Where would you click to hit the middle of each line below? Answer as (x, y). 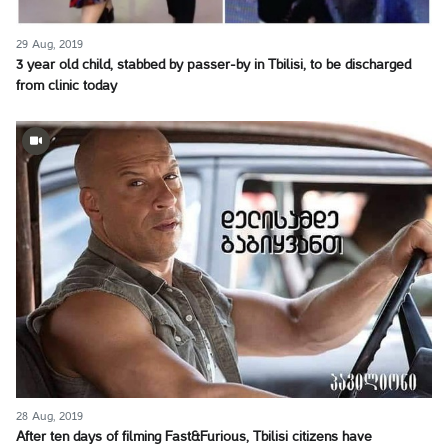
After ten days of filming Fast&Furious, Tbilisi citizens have (194, 437)
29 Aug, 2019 (49, 44)
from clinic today (66, 86)
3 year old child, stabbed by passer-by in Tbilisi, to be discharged (213, 65)
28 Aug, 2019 (49, 416)
